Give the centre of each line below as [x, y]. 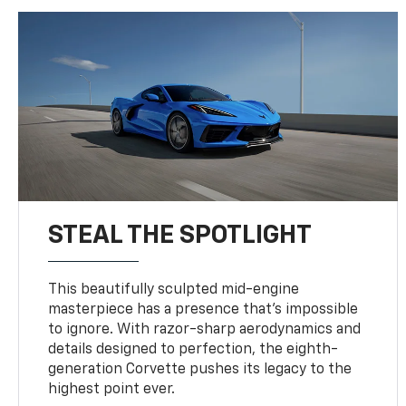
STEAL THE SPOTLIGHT [180, 235]
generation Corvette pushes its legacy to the [200, 369]
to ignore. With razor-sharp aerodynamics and [205, 329]
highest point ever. [112, 389]
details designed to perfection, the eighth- [193, 349]
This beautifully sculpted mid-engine [174, 290]
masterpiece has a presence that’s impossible [203, 309]
